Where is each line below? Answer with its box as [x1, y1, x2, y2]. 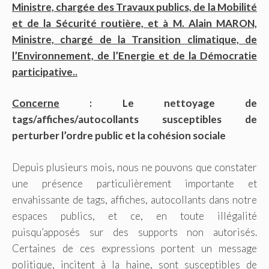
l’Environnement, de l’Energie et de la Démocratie [12, 49, 257, 62]
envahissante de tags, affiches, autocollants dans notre [12, 193, 257, 206]
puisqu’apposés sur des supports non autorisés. [12, 225, 257, 238]
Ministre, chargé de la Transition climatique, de [12, 32, 257, 46]
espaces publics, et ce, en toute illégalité [12, 209, 257, 222]
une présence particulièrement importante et [12, 177, 257, 190]
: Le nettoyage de [59, 97, 257, 110]
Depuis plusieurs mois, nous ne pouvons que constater [12, 160, 257, 174]
